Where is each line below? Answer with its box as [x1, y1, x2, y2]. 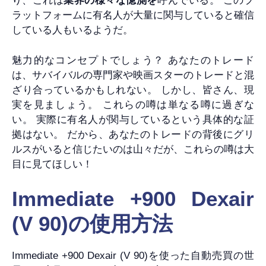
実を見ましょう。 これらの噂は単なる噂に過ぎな [12, 99, 254, 110]
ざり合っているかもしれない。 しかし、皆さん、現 [12, 84, 254, 96]
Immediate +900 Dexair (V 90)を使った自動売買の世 [12, 250, 254, 262]
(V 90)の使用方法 [12, 212, 173, 236]
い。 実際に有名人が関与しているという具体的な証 [12, 113, 254, 125]
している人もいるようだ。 [12, 24, 133, 36]
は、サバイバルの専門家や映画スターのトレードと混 [12, 69, 254, 81]
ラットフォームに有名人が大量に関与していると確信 [12, 9, 254, 21]
